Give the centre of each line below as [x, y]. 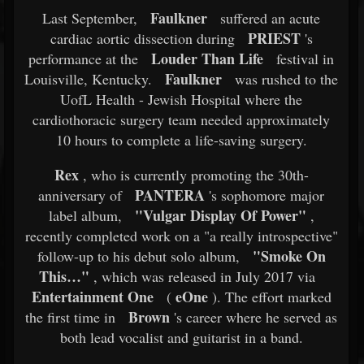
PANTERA [170, 195]
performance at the [83, 58]
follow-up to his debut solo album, [138, 256]
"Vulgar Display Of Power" [220, 215]
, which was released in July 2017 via [202, 276]
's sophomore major [264, 195]
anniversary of [80, 195]
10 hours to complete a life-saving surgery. [181, 140]
